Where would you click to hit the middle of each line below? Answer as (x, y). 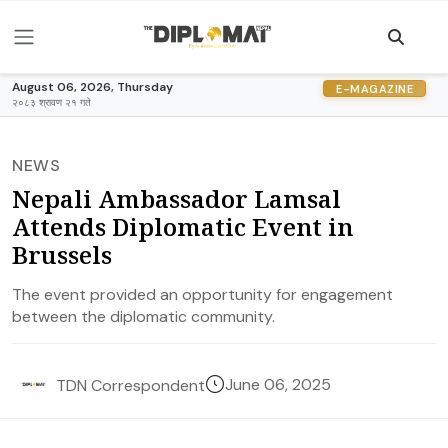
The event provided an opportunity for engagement (202, 294)
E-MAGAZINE (374, 88)
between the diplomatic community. (143, 316)
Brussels (62, 254)
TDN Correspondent (130, 385)
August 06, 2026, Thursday (92, 87)
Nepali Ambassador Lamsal (176, 198)
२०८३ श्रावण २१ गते (51, 102)
